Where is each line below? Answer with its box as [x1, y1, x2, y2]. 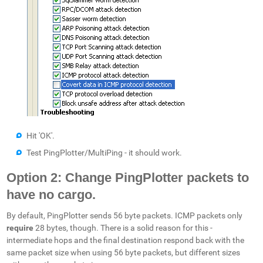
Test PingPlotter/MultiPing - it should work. [26, 147, 183, 157]
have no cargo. [6, 187, 96, 203]
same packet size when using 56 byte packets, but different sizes [6, 248, 241, 258]
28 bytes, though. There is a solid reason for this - [33, 223, 213, 233]
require [6, 223, 34, 233]
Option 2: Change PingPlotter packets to [6, 170, 249, 186]
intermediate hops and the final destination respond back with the [6, 235, 245, 245]
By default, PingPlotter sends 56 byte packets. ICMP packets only [6, 211, 243, 221]
